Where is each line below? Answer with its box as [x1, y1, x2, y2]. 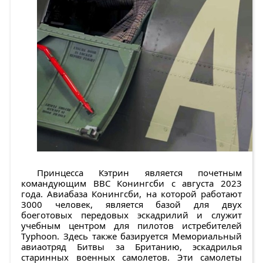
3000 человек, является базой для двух [21, 198, 242, 211]
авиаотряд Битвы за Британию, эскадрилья [21, 241, 242, 253]
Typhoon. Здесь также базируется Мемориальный [21, 230, 242, 242]
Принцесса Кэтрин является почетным [37, 167, 242, 179]
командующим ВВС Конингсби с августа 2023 [21, 177, 242, 190]
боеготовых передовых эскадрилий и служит [21, 209, 242, 221]
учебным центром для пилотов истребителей [21, 220, 242, 232]
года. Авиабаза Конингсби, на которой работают [21, 188, 242, 200]
